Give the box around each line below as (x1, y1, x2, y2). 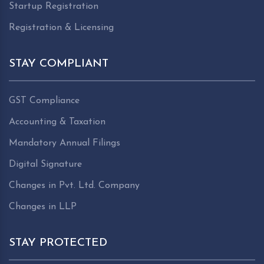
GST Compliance (9, 95, 80, 105)
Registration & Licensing (9, 22, 114, 32)
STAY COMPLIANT (9, 58, 108, 70)
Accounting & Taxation (9, 117, 105, 127)
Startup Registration (9, 1, 98, 11)
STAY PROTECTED (9, 237, 107, 249)
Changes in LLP (9, 202, 77, 212)
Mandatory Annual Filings (9, 138, 120, 148)
